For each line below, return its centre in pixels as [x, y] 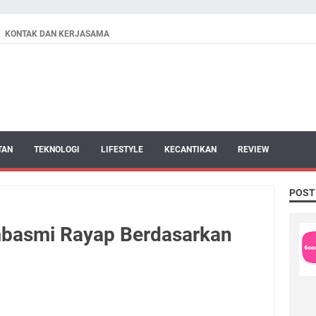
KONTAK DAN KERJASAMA [57, 34]
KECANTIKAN [190, 150]
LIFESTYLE [122, 150]
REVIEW [254, 150]
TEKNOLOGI [57, 150]
